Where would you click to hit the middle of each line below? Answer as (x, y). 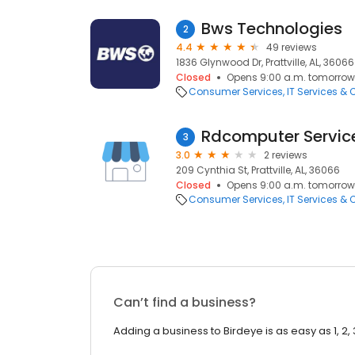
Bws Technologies (272, 29)
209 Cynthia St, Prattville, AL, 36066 (258, 170)
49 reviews (292, 47)
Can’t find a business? (185, 302)
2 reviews (286, 155)
